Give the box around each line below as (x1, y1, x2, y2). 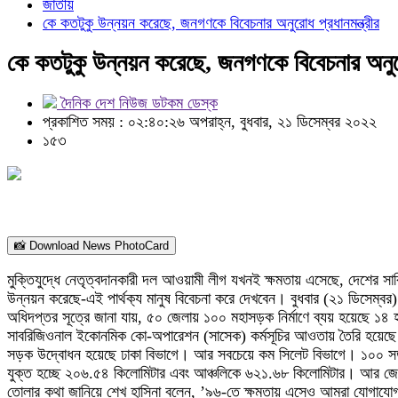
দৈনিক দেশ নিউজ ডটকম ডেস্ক (57, 94, 218, 112)
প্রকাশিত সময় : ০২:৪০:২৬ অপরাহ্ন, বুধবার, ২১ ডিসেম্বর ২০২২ (43, 113, 377, 131)
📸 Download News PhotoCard (14, 239, 169, 252)
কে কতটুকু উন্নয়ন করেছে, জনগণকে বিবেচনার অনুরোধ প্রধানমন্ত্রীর (43, 14, 379, 32)
